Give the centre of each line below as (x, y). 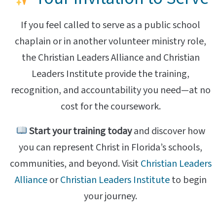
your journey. (110, 197)
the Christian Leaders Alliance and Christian (110, 58)
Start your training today (80, 131)
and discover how (168, 131)
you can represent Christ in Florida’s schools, (110, 148)
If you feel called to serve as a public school (110, 25)
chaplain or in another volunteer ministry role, (110, 42)
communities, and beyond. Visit (75, 164)
